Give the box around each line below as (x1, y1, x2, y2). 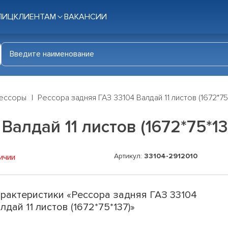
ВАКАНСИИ (64, 12, 107, 22)
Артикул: (114, 152, 144, 161)
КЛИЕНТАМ (14, 12, 56, 22)
